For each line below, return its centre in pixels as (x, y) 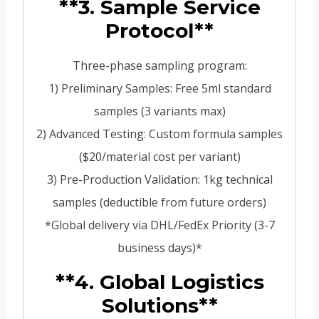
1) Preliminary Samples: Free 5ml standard (159, 88)
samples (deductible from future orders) (159, 202)
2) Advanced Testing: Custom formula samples (159, 134)
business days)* (159, 247)
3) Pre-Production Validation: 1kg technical (159, 179)
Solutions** (159, 305)
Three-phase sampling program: (159, 65)
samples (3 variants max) (159, 111)
